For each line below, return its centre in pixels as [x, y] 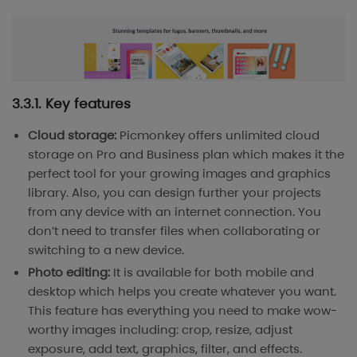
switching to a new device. [106, 249]
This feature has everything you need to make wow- [182, 311]
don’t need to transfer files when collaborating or [174, 230]
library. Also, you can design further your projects [175, 192]
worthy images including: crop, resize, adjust [160, 330]
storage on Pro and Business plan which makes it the [186, 154]
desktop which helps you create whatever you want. [182, 292]
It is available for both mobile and [214, 273]
